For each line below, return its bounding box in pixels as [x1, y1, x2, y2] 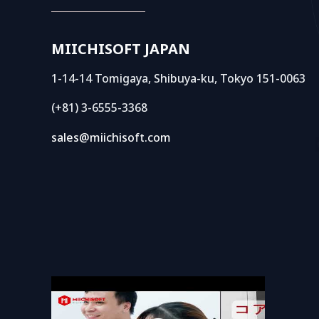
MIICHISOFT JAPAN [51, 38, 190, 58]
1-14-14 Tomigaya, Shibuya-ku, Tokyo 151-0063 [51, 70, 305, 86]
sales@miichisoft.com [51, 129, 171, 145]
